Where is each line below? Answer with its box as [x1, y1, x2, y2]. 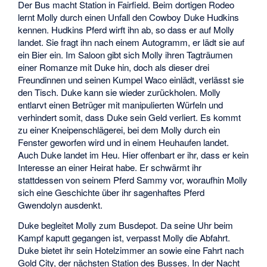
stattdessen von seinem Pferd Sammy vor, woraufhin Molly [18, 173, 248, 186]
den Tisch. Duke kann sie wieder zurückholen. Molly [18, 85, 221, 98]
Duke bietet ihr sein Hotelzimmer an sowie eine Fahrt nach [18, 244, 244, 257]
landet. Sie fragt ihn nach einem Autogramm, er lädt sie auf [18, 35, 245, 48]
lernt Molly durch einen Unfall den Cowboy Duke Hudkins [18, 10, 240, 23]
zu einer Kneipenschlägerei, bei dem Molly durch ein [18, 123, 221, 136]
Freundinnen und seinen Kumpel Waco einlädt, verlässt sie [18, 73, 244, 86]
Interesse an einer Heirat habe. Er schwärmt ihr [18, 160, 202, 173]
